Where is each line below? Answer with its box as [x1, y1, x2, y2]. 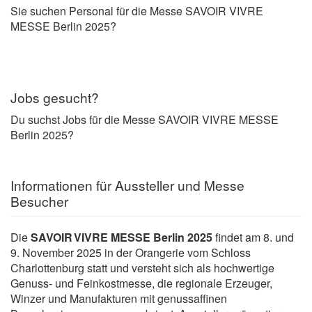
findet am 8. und [212, 228, 294, 245]
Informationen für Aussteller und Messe [10, 175, 244, 194]
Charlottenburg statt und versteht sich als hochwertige [10, 259, 274, 276]
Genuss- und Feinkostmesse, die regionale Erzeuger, [10, 274, 272, 291]
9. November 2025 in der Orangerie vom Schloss [10, 244, 251, 260]
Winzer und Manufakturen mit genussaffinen [10, 290, 227, 306]
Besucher [10, 191, 68, 210]
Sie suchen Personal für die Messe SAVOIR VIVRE [10, 2, 263, 19]
